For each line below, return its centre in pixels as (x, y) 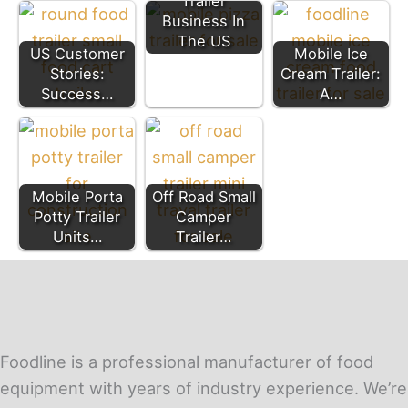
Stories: (77, 73)
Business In (204, 20)
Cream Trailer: (331, 73)
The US (204, 41)
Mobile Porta (77, 196)
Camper (204, 216)
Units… (77, 236)
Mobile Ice (331, 53)
